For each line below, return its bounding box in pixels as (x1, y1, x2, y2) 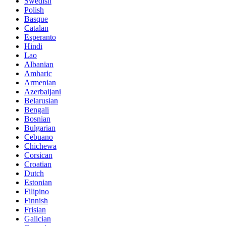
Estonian (24, 178, 52, 187)
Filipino (24, 187, 49, 196)
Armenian (24, 78, 56, 87)
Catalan (24, 24, 48, 33)
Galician (24, 214, 51, 223)
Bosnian (24, 115, 50, 124)
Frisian (24, 205, 46, 214)
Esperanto (24, 33, 56, 42)
